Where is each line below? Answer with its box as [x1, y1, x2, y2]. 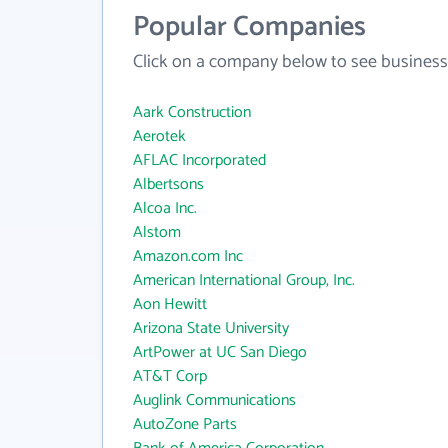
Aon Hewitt [133, 291, 207, 318]
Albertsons [133, 171, 204, 198]
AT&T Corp [133, 363, 207, 390]
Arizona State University [133, 315, 289, 342]
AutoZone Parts [133, 411, 237, 438]
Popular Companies [133, 4, 366, 50]
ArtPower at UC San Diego [133, 339, 307, 366]
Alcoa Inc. [133, 195, 197, 222]
